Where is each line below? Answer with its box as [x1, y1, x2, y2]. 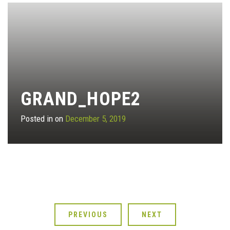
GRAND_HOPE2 [21, 88, 141, 110]
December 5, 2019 [65, 113, 126, 124]
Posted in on [21, 113, 65, 124]
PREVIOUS [68, 210, 108, 219]
